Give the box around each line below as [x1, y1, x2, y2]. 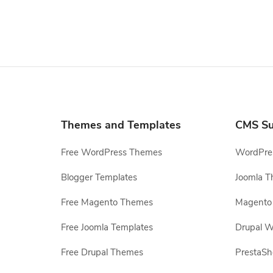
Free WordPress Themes [61, 146, 162, 158]
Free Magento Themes [61, 196, 153, 208]
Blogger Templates [61, 171, 137, 183]
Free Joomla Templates [61, 221, 153, 233]
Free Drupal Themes [61, 246, 143, 258]
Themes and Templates [61, 118, 181, 132]
